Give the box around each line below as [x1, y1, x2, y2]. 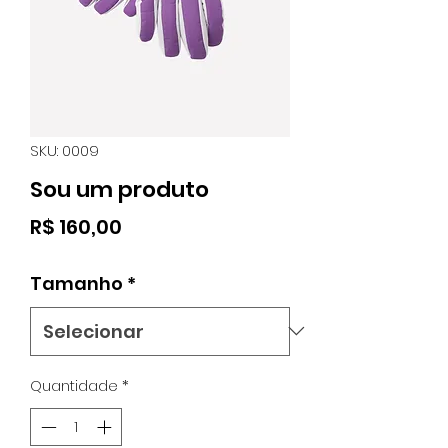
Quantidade [30, 374, 118, 396]
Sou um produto [30, 173, 209, 205]
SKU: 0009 [30, 139, 99, 161]
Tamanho [30, 270, 123, 296]
